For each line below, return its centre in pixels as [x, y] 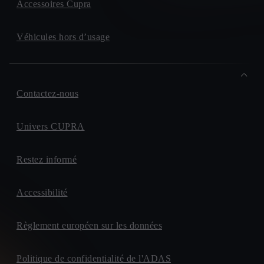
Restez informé [47, 160]
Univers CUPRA [51, 127]
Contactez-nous [47, 94]
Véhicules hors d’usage [63, 37]
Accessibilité [42, 193]
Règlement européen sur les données [89, 226]
